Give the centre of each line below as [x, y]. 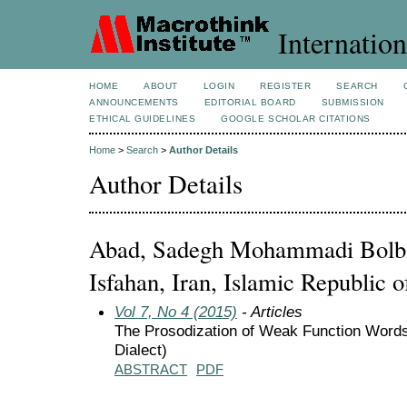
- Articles [270, 311]
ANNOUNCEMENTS [134, 102]
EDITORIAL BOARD [250, 102]
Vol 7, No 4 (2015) [176, 311]
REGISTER [286, 86]
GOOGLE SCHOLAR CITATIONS [296, 119]
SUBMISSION [352, 102]
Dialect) [141, 349]
